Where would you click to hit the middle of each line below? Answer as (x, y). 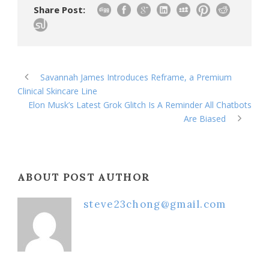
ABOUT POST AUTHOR (84, 177)
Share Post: (59, 9)
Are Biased (205, 118)
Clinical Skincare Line (57, 91)
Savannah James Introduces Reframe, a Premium (136, 77)
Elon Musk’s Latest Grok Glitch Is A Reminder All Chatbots (140, 104)
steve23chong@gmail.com (155, 204)
